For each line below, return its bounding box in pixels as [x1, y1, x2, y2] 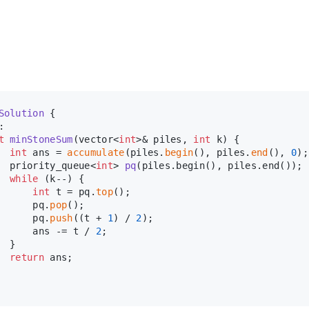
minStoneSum [10, 133, 73, 145]
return [10, 251, 45, 263]
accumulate [67, 146, 125, 158]
